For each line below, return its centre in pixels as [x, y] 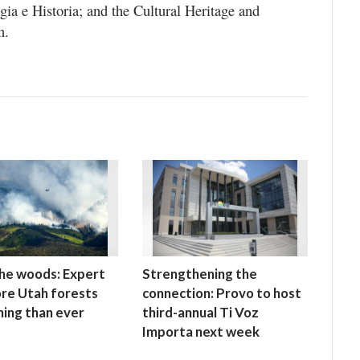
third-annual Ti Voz [200, 312]
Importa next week [201, 331]
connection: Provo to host [222, 292]
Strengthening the [200, 273]
